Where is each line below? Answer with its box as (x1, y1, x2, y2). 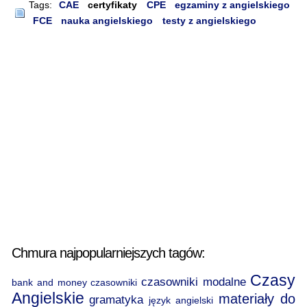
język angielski (148, 294, 214, 306)
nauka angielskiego (61, 14, 153, 26)
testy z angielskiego (162, 14, 256, 26)
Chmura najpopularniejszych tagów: (11, 245, 205, 261)
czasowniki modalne (141, 274, 247, 288)
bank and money (11, 276, 87, 288)
